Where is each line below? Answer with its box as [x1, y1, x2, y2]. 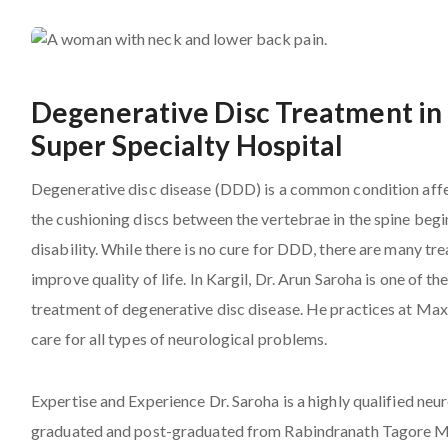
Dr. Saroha [208, 390, 280, 410]
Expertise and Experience [31, 390, 209, 410]
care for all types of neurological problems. [31, 328, 328, 348]
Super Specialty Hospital [31, 127, 344, 162]
